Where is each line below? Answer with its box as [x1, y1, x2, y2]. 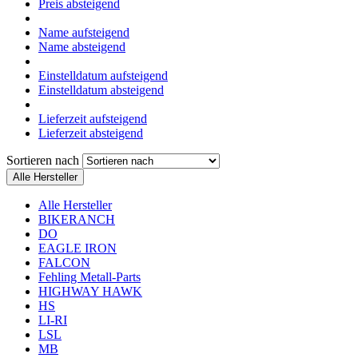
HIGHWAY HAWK [38, 284, 142, 298]
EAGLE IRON [38, 241, 117, 255]
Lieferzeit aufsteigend [38, 111, 147, 125]
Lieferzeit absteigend [38, 125, 143, 140]
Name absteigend [38, 39, 125, 54]
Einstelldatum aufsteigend [38, 68, 168, 82]
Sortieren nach [6, 153, 82, 167]
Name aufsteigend [38, 25, 129, 39]
